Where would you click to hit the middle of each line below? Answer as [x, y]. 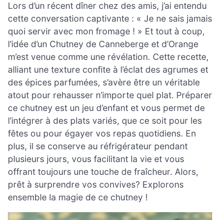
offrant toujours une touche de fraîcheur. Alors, [103, 171]
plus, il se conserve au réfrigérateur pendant [98, 146]
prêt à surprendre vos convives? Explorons [96, 184]
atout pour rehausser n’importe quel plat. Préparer [110, 95]
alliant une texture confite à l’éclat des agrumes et [108, 69]
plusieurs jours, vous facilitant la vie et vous [96, 159]
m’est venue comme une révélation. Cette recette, [108, 56]
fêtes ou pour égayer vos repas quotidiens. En [102, 133]
